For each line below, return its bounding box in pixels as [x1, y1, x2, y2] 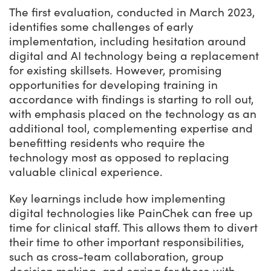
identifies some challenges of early [9, 19, 194, 34]
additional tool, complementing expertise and [9, 121, 253, 136]
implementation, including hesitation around [9, 34, 246, 49]
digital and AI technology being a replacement [9, 48, 259, 64]
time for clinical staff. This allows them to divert [9, 220, 258, 235]
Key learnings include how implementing [9, 191, 226, 206]
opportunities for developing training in [9, 77, 218, 93]
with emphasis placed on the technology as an [9, 106, 256, 122]
